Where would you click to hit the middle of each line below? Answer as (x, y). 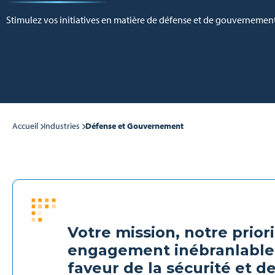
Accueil (25, 126)
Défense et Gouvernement (134, 126)
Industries (62, 126)
